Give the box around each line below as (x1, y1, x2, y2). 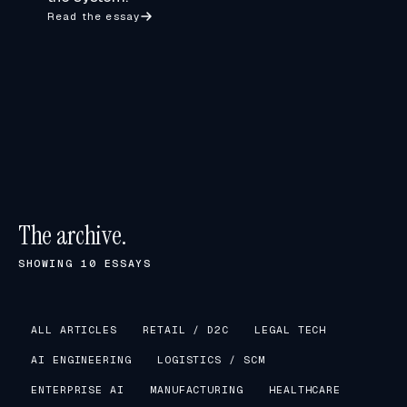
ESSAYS (96, 256, 152, 270)
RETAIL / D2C (143, 323, 230, 336)
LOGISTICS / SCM (156, 352, 265, 366)
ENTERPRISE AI (31, 382, 124, 396)
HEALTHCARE (268, 382, 342, 396)
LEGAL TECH (254, 323, 327, 336)
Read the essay (47, 9, 141, 23)
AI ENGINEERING (31, 352, 132, 366)
